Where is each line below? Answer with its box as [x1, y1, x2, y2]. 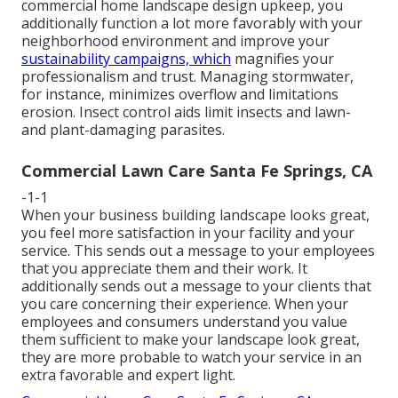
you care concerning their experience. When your [21, 293, 348, 314]
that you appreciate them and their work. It [21, 258, 307, 278]
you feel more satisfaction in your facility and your [21, 222, 354, 243]
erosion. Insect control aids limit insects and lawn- [21, 101, 351, 122]
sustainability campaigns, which [21, 48, 231, 68]
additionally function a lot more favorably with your [21, 12, 362, 33]
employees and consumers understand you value [21, 311, 347, 331]
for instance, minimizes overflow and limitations [21, 84, 338, 104]
